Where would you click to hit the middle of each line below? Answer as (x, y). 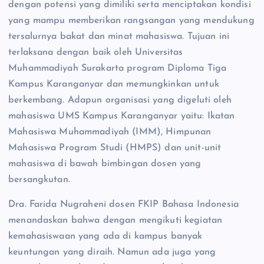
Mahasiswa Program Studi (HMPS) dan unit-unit (115, 148)
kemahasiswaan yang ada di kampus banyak (105, 236)
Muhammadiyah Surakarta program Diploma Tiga (118, 69)
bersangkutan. (39, 180)
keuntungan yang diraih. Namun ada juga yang (112, 252)
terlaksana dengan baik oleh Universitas (96, 53)
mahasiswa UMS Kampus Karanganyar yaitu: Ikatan (122, 116)
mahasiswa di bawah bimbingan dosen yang (105, 164)
